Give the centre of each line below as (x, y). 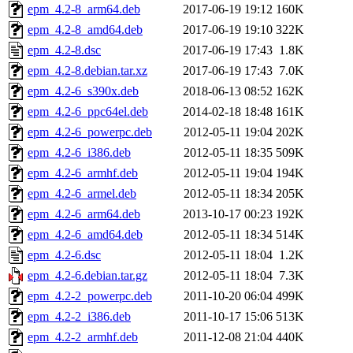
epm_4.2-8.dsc (64, 50)
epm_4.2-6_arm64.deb (84, 214)
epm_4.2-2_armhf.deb (83, 337)
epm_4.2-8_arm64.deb (84, 9)
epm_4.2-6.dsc (64, 255)
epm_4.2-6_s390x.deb (83, 91)
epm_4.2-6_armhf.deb (83, 173)
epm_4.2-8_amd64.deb (85, 30)
